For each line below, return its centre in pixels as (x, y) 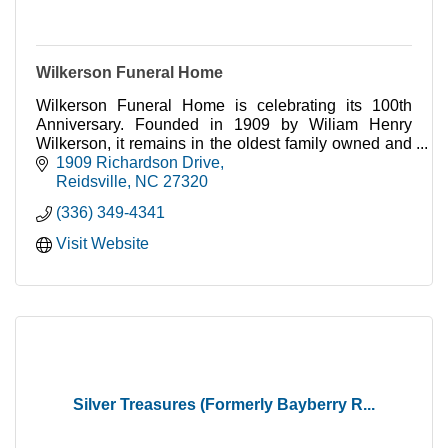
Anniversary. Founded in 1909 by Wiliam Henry (224, 124)
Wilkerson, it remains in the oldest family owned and (224, 143)
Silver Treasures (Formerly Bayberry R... (224, 405)
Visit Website (102, 244)
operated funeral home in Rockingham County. (200, 162)
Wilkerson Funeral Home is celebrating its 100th (224, 105)
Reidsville (91, 182)
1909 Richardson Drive (138, 163)
